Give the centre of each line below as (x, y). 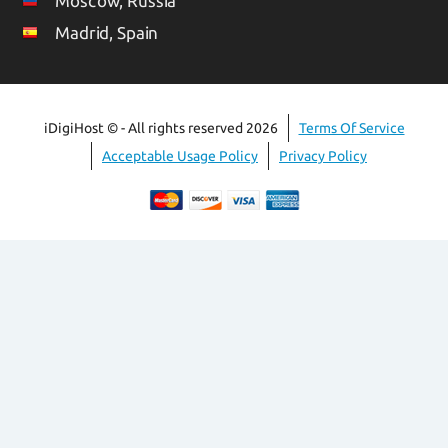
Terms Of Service (351, 127)
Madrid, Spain (107, 32)
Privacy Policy (323, 155)
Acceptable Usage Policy (180, 155)
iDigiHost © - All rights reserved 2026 (160, 127)
